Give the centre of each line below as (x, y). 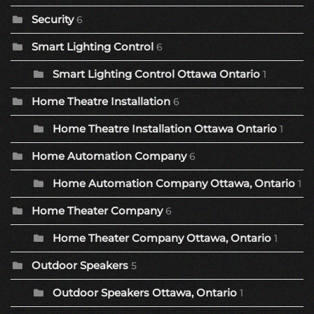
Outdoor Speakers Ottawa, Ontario (145, 293)
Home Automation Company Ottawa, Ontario (174, 184)
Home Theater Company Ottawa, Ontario (162, 238)
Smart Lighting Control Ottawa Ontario (156, 74)
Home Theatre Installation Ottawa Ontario (165, 129)
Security (53, 20)
